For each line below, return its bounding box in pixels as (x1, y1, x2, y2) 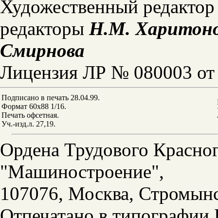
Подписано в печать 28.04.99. (1, 93, 100, 102)
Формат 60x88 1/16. (1, 102, 66, 110)
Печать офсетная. (1, 111, 59, 119)
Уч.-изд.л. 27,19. (1, 120, 55, 128)
